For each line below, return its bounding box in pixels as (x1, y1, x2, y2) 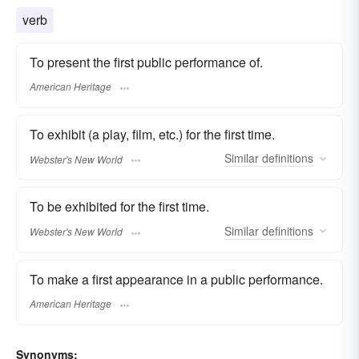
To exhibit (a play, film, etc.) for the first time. (30, 125, 275, 144)
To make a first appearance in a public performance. (30, 269, 323, 288)
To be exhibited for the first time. (30, 197, 209, 216)
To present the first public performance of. (30, 52, 263, 71)
